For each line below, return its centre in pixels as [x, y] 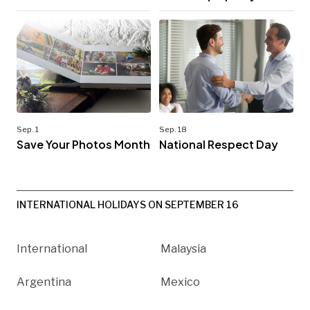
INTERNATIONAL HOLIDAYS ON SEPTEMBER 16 [128, 205]
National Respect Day [219, 145]
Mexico [180, 282]
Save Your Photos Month [83, 145]
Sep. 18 [173, 130]
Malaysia [183, 249]
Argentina [44, 282]
